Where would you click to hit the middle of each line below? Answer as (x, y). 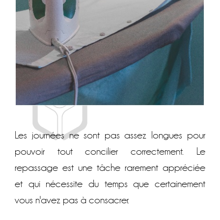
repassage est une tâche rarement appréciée (110, 167)
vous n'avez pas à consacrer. (72, 200)
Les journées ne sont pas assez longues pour (110, 135)
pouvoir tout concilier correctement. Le (110, 151)
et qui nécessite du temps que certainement (110, 184)
